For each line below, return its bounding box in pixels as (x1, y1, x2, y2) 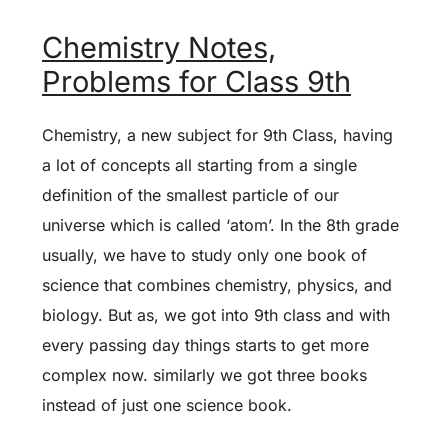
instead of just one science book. (42, 395, 292, 415)
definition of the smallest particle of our (42, 185, 339, 205)
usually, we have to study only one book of (42, 245, 367, 265)
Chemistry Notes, (42, 30, 276, 65)
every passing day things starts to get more (42, 335, 369, 355)
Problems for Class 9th (42, 64, 351, 99)
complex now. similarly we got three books (42, 365, 367, 385)
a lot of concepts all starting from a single (42, 155, 357, 175)
